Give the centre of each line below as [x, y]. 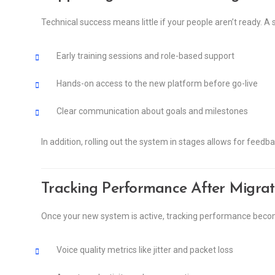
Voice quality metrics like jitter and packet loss [145, 250]
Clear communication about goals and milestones [152, 111]
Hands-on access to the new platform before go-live [157, 83]
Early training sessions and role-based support [145, 56]
